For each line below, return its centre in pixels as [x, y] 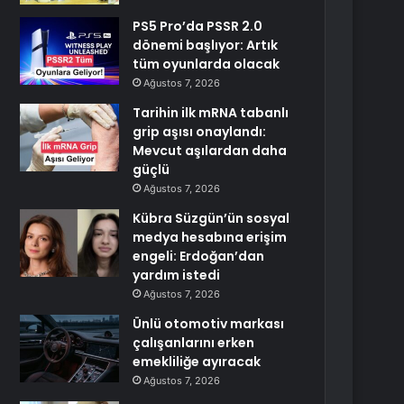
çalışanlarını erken [194, 343]
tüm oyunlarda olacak [207, 64]
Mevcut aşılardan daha [210, 151]
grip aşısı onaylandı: [200, 132]
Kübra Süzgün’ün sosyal [211, 218]
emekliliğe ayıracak [197, 362]
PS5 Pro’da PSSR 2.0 [198, 26]
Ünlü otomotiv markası [209, 324]
